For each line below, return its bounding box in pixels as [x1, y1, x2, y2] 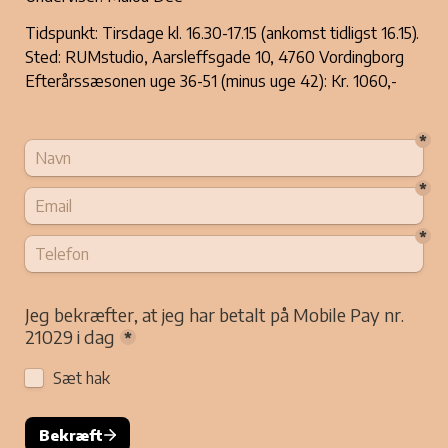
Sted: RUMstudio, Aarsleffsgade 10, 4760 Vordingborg [25, 47, 404, 67]
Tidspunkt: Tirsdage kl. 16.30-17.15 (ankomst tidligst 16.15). [25, 23, 419, 43]
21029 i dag [25, 325, 115, 348]
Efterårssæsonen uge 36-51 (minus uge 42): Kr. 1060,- [25, 71, 401, 91]
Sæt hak [53, 368, 110, 388]
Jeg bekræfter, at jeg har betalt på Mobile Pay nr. [25, 303, 404, 326]
